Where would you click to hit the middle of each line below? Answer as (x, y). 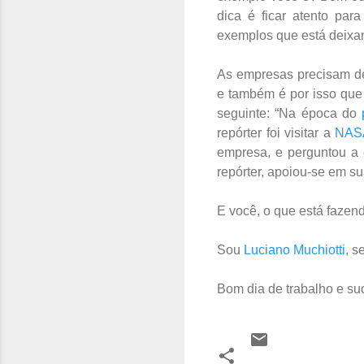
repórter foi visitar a (276, 132)
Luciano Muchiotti (295, 249)
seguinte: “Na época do (290, 113)
